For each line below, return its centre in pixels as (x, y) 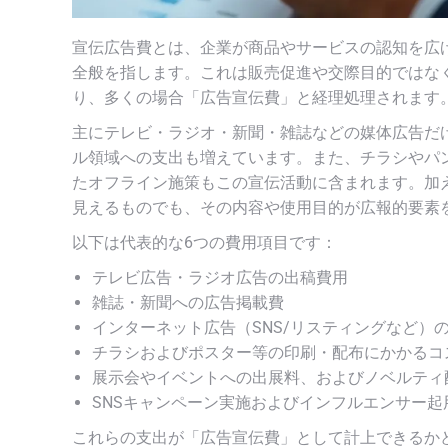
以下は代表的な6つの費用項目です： (204, 242)
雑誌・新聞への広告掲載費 (188, 302)
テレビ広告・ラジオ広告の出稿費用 (220, 277)
